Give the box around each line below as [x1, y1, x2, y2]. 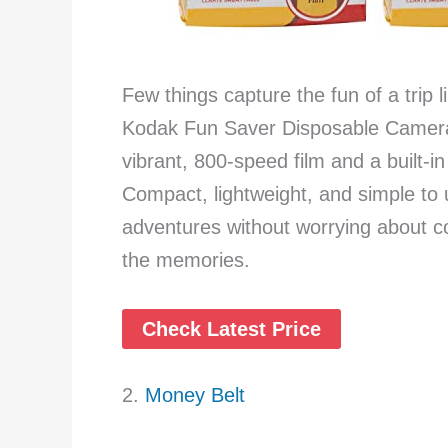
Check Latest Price [142, 318, 321, 341]
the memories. [122, 249, 250, 272]
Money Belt [139, 384, 245, 407]
